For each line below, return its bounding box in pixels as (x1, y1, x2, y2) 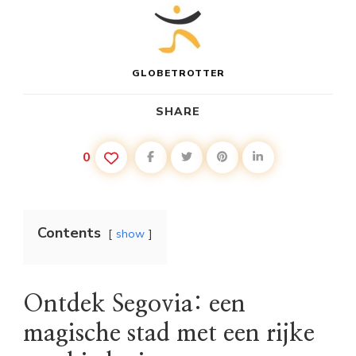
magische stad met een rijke (23, 321, 315, 346)
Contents (37, 222, 101, 242)
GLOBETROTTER (131, 66, 225, 79)
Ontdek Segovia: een (23, 292, 246, 316)
